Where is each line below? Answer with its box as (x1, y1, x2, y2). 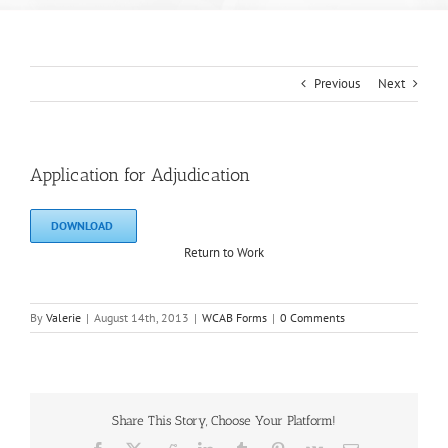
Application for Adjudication (30, 164, 250, 187)
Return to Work (184, 244, 264, 262)
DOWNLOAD (51, 218, 116, 234)
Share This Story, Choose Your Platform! (112, 412, 336, 428)
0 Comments (280, 310, 345, 326)
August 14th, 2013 (94, 310, 189, 326)
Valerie (46, 310, 81, 326)
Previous (314, 75, 360, 93)
